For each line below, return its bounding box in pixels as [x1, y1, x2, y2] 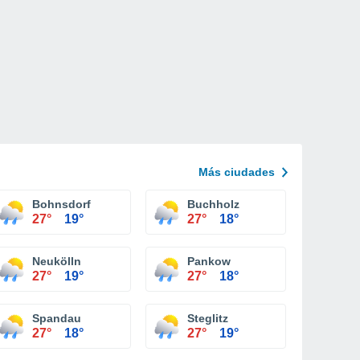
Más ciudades [198, 166, 275, 178]
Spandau [32, 312, 81, 325]
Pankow [187, 255, 231, 268]
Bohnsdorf [32, 198, 91, 211]
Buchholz [187, 198, 239, 211]
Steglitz [187, 312, 228, 325]
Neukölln [32, 255, 81, 268]
